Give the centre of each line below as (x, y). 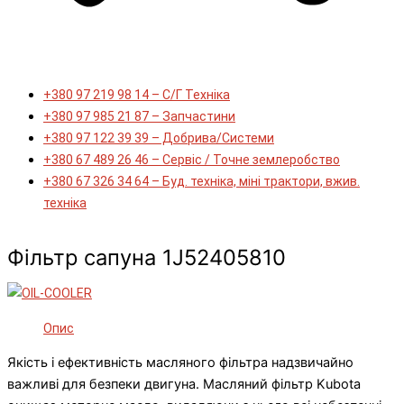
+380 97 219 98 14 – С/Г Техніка (137, 95)
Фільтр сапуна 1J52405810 (147, 258)
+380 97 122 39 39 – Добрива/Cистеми (159, 138)
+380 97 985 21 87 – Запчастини (139, 117)
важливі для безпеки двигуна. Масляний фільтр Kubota (184, 385)
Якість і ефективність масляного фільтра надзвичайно (180, 363)
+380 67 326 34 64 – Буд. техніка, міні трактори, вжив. (202, 182)
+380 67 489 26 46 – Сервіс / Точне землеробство (192, 160)
